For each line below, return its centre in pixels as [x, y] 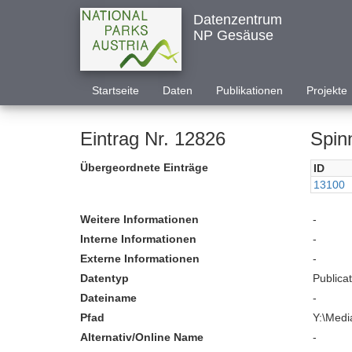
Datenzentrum [237, 20]
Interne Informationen [138, 239]
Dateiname [108, 298]
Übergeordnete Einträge [144, 167]
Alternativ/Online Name [142, 337]
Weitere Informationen [139, 219]
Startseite [115, 90]
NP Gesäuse [233, 35]
